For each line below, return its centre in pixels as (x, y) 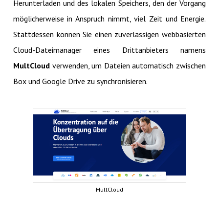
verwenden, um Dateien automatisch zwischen (128, 66)
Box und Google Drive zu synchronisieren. (80, 81)
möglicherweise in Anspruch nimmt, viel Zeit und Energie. (109, 19)
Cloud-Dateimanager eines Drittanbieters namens (109, 50)
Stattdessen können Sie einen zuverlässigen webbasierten (109, 34)
